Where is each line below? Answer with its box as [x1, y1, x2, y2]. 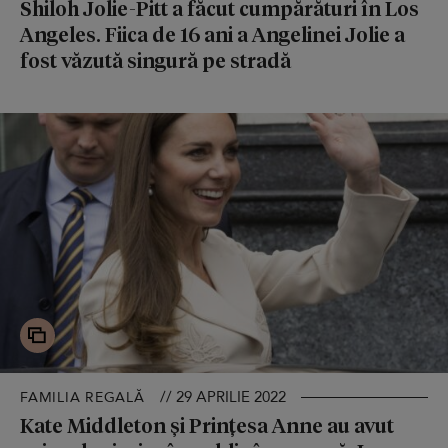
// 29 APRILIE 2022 [159, 386, 286, 407]
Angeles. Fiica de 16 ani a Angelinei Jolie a [20, 20, 405, 47]
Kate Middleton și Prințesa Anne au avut [20, 411, 394, 438]
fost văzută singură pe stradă [20, 46, 291, 73]
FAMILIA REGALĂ [20, 387, 145, 407]
